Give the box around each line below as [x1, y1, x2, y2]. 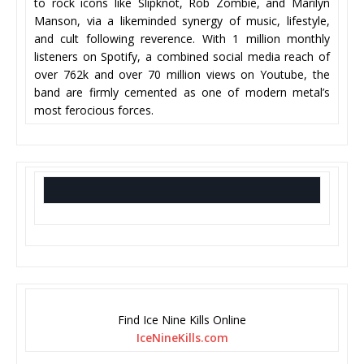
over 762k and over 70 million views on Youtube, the [34, 67, 330, 83]
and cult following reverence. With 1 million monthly [34, 31, 330, 47]
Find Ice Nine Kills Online [118, 312, 246, 328]
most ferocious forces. [34, 102, 154, 119]
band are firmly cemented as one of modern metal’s [34, 84, 330, 101]
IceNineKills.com [136, 330, 228, 346]
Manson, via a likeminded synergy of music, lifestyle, [34, 13, 330, 29]
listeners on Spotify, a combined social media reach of [34, 49, 330, 65]
